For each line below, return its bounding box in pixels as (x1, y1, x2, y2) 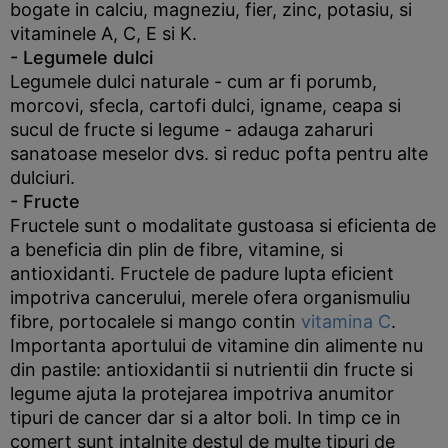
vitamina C (301, 311, 391, 332)
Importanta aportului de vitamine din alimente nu (10, 335, 423, 356)
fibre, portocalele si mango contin (10, 311, 301, 332)
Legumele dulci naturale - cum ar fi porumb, (10, 71, 377, 92)
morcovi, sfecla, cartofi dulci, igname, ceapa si (10, 95, 401, 116)
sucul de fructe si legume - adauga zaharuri (10, 119, 373, 140)
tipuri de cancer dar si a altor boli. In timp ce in (10, 407, 401, 428)
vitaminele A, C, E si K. (10, 23, 197, 44)
